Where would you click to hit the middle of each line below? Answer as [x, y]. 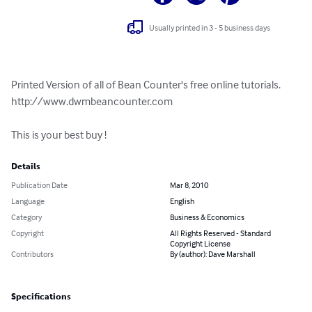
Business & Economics [207, 217]
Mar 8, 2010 [189, 185]
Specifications [41, 297]
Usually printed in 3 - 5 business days [210, 27]
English [182, 201]
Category [26, 217]
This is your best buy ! [59, 135]
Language [28, 201]
